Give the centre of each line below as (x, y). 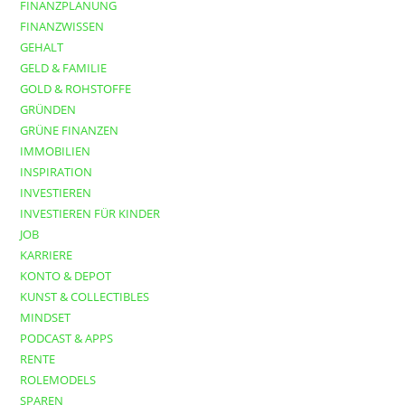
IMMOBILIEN (56, 151)
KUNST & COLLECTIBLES (85, 297)
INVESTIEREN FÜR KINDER (90, 214)
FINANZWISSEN (62, 27)
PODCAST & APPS (67, 339)
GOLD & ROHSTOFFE (76, 89)
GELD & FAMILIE (64, 68)
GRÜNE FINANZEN (70, 131)
